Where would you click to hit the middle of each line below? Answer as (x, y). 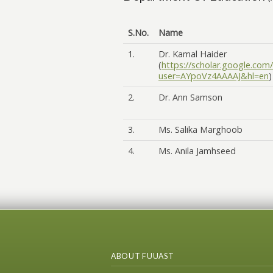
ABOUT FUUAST (143, 256)
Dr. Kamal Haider (193, 54)
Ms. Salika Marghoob (200, 129)
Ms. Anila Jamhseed (197, 151)
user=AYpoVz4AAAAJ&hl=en (214, 76)
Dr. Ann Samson (190, 97)
